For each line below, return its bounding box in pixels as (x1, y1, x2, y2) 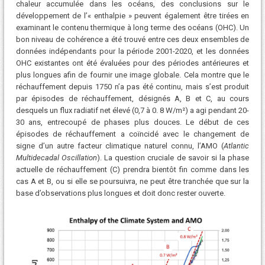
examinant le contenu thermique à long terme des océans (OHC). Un (15, 22, 250, 32)
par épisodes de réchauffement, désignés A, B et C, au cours (15, 93, 250, 103)
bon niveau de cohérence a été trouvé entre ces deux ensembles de (15, 34, 250, 44)
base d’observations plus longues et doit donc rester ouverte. (15, 188, 225, 198)
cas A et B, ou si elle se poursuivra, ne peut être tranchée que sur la (15, 176, 250, 186)
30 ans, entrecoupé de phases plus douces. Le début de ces (15, 117, 250, 127)
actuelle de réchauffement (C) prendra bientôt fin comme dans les (15, 164, 250, 174)
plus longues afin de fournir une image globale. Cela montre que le (15, 70, 250, 79)
